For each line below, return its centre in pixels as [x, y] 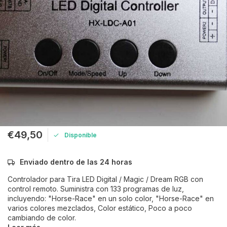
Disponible [81, 135]
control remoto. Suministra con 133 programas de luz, [96, 189]
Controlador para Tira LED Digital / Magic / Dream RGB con [105, 179]
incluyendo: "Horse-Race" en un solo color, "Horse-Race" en [111, 198]
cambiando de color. [42, 218]
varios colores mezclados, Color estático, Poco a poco [100, 208]
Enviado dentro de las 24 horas [76, 162]
